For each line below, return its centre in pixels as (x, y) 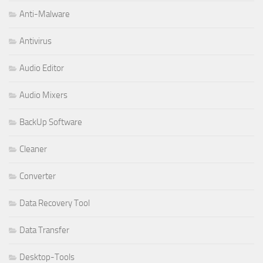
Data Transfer (44, 230)
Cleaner (33, 149)
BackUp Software (51, 122)
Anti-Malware (45, 14)
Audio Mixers (43, 95)
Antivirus (36, 41)
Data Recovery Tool (55, 203)
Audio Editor (42, 68)
